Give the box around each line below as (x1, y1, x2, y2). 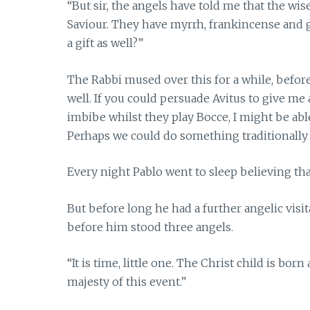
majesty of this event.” (67, 275, 186, 289)
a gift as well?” (67, 36, 143, 51)
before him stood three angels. (67, 219, 233, 234)
